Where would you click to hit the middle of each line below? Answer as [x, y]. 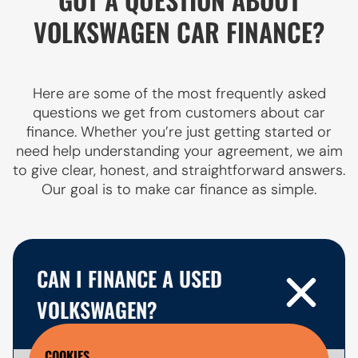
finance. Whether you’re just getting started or [179, 131]
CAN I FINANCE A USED [129, 278]
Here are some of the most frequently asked [179, 93]
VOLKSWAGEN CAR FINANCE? [179, 31]
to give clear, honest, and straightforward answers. [179, 170]
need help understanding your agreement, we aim [179, 151]
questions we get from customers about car [179, 112]
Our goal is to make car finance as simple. [179, 189]
